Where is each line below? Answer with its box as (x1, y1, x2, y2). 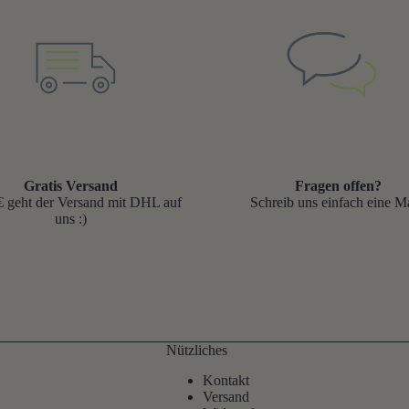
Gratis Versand (24, 177, 119, 194)
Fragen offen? (294, 177, 382, 194)
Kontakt (202, 372, 249, 388)
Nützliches (165, 341, 227, 358)
